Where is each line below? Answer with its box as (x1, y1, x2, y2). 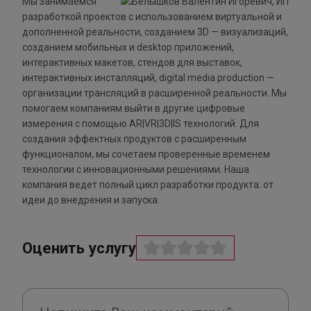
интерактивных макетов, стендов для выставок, (22, 57, 242, 69)
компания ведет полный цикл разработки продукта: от (22, 179, 274, 191)
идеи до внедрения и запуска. (22, 194, 160, 206)
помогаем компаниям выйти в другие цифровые (22, 103, 245, 115)
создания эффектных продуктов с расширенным (22, 133, 246, 145)
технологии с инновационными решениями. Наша (22, 164, 249, 176)
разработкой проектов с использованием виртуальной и (22, 11, 282, 23)
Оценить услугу (22, 239, 136, 258)
